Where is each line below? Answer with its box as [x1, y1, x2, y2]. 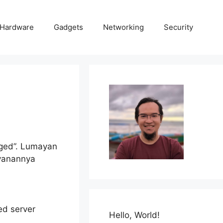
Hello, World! [109, 210, 160, 220]
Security [164, 22, 193, 32]
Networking [103, 22, 144, 32]
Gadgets [54, 22, 83, 32]
